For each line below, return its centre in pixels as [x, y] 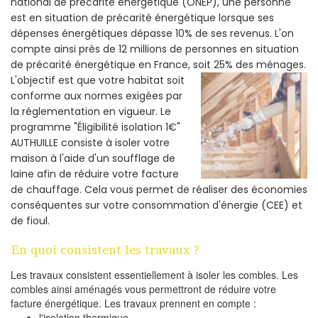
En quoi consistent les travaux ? [105, 250]
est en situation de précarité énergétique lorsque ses [142, 17]
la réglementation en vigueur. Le [91, 111]
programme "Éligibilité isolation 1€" [95, 127]
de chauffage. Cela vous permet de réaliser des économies [159, 189]
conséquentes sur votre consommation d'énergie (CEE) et [157, 205]
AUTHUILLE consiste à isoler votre [90, 142]
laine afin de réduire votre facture [95, 174]
